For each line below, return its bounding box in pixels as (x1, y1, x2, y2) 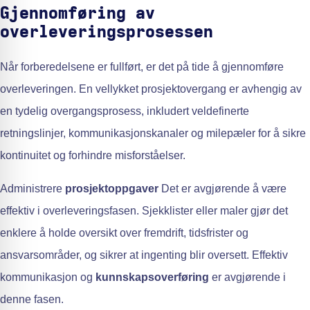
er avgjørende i (209, 271, 286, 284)
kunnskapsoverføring (95, 271, 209, 284)
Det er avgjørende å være (158, 183, 286, 195)
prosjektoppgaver (65, 183, 158, 195)
